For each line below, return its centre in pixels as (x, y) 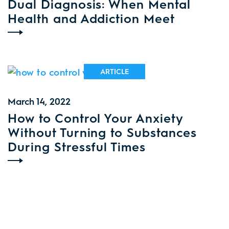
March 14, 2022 (39, 101)
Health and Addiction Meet (91, 18)
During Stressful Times (77, 146)
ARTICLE (114, 71)
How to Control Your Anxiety (95, 118)
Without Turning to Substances (102, 132)
